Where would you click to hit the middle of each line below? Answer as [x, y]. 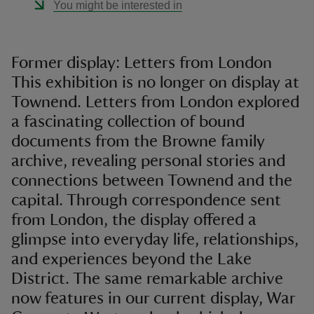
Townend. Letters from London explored [155, 102]
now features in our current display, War [153, 299]
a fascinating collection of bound [128, 122]
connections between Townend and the [152, 181]
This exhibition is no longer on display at [155, 83]
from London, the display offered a [134, 220]
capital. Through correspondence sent [146, 200]
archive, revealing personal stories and [148, 161]
